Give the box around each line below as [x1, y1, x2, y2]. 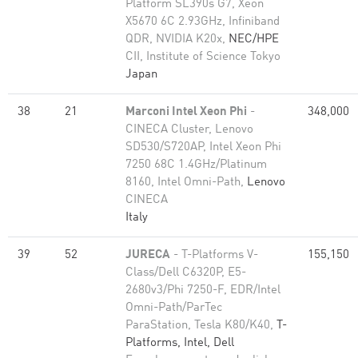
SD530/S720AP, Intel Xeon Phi [125, 141, 281, 153]
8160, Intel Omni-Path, [125, 177, 247, 189]
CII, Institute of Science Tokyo [125, 51, 280, 63]
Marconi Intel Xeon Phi [125, 106, 247, 118]
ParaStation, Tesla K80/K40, [125, 320, 276, 332]
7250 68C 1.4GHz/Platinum [125, 159, 267, 171]
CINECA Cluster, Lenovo [125, 124, 253, 136]
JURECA [125, 249, 170, 261]
